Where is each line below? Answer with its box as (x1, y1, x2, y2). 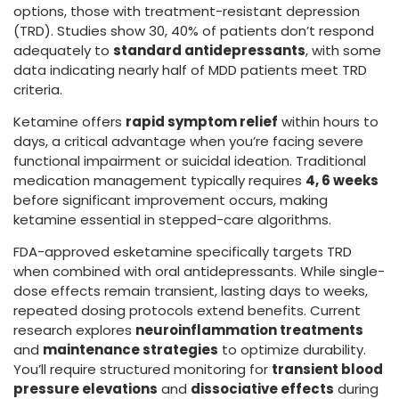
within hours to (278, 112, 379, 132)
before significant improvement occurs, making (13, 191, 328, 210)
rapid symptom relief (126, 112, 278, 132)
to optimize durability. (218, 340, 366, 360)
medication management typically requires (13, 171, 305, 191)
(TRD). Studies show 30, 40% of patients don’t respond (13, 20, 374, 40)
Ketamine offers (13, 112, 126, 132)
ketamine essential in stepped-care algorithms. (13, 210, 331, 230)
